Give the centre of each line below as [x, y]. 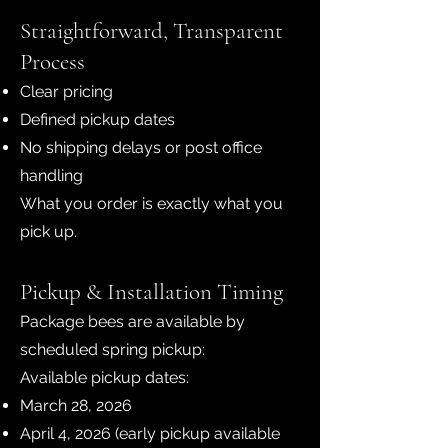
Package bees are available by [132, 321]
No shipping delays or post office [141, 147]
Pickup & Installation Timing [151, 292]
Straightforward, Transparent [151, 31]
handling [51, 175]
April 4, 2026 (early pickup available [150, 433]
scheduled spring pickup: [112, 349]
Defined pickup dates [97, 119]
